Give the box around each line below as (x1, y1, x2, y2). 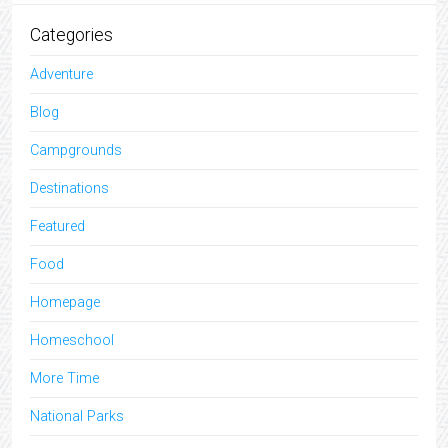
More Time (30, 370, 99, 387)
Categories (30, 25, 113, 45)
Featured (30, 218, 85, 235)
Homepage (30, 294, 100, 311)
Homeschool (30, 332, 114, 349)
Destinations (30, 180, 109, 197)
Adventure (30, 66, 93, 83)
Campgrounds (30, 142, 122, 159)
